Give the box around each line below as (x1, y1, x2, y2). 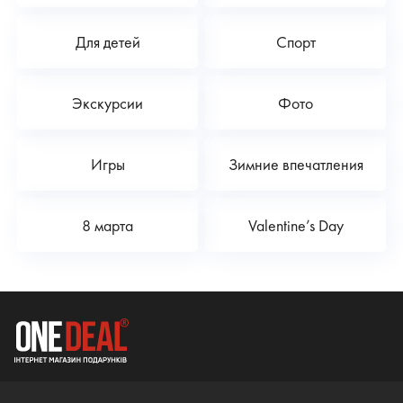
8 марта (82, 214, 133, 236)
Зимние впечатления (228, 153, 363, 175)
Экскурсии (72, 92, 143, 113)
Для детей (75, 31, 140, 52)
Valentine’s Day (247, 214, 344, 236)
